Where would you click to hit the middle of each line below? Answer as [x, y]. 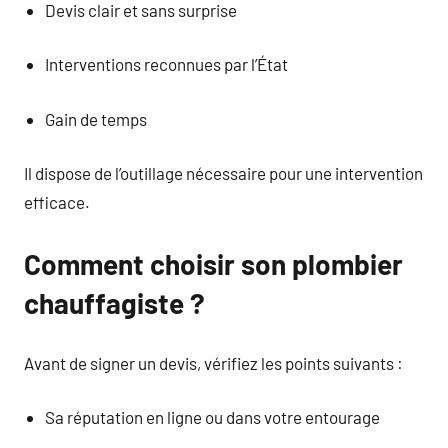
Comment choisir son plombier [213, 264]
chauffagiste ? [114, 303]
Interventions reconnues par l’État [167, 64]
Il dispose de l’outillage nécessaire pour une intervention [223, 173]
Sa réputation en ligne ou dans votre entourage [213, 417]
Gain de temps [96, 118]
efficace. [57, 202]
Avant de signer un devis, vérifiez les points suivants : [213, 362]
